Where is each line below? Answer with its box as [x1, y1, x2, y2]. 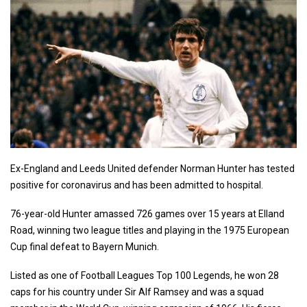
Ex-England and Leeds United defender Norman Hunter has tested [10, 163, 295, 175]
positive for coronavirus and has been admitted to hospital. [10, 180, 263, 191]
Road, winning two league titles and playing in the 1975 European [10, 225, 289, 236]
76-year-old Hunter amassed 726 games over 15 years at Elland [10, 208, 284, 220]
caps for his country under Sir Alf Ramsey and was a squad [10, 286, 264, 298]
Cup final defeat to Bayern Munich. [10, 241, 159, 253]
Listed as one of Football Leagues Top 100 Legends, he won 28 [10, 270, 279, 282]
